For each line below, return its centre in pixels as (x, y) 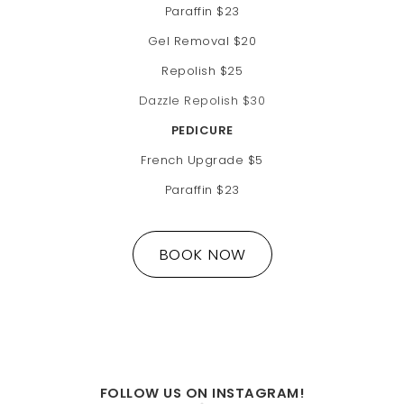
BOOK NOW (202, 255)
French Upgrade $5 (202, 161)
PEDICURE (202, 131)
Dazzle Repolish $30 (202, 101)
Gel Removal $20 (202, 41)
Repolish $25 (202, 71)
